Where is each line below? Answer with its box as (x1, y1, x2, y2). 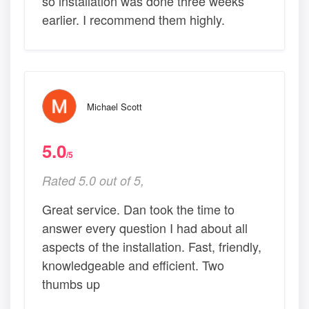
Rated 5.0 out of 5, (42, 172, 144, 190)
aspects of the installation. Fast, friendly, (42, 237, 261, 256)
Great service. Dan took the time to (42, 200, 235, 219)
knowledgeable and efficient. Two (42, 256, 224, 275)
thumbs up (42, 275, 100, 293)
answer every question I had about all (42, 219, 248, 237)
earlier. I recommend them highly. (42, 10, 225, 29)
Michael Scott (87, 100, 142, 114)
